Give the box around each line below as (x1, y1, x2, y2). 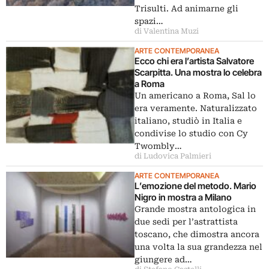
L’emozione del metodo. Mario (134, 180, 256, 192)
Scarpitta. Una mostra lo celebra (134, 67, 262, 78)
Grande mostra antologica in (134, 204, 256, 214)
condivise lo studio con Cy (134, 128, 248, 138)
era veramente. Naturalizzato (134, 103, 257, 113)
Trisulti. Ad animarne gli (134, 4, 238, 13)
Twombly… (134, 141, 182, 151)
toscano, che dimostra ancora (134, 229, 259, 239)
